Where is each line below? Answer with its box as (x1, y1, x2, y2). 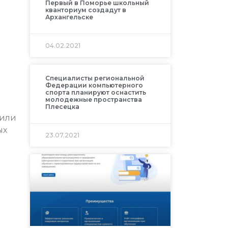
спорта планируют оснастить (45, 88, 146, 96)
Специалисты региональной (45, 74, 145, 82)
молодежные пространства (45, 95, 142, 103)
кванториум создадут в (45, 6, 126, 14)
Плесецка (45, 102, 79, 110)
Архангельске (45, 13, 93, 21)
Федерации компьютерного (45, 81, 143, 89)
